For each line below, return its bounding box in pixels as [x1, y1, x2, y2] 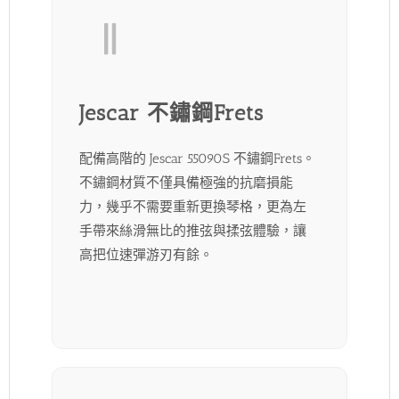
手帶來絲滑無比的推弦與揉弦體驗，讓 [79, 223, 307, 240]
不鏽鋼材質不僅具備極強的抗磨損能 [79, 175, 294, 191]
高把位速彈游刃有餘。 [79, 247, 214, 264]
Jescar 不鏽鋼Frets [79, 100, 265, 126]
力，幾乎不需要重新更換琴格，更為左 [79, 199, 307, 216]
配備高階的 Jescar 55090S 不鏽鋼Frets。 [79, 151, 316, 167]
